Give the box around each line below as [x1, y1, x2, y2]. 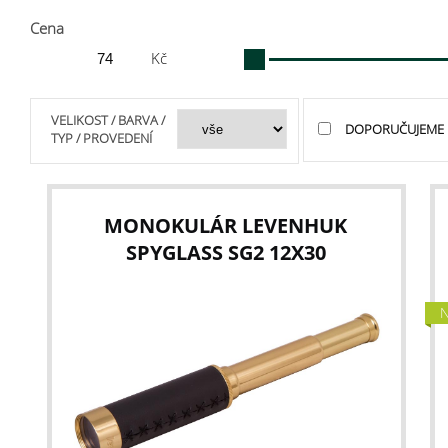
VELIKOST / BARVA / [51, 111, 165, 129]
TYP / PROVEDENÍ [51, 129, 152, 147]
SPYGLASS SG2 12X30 [125, 239, 326, 266]
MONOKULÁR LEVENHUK [104, 212, 348, 239]
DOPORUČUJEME [344, 120, 444, 138]
